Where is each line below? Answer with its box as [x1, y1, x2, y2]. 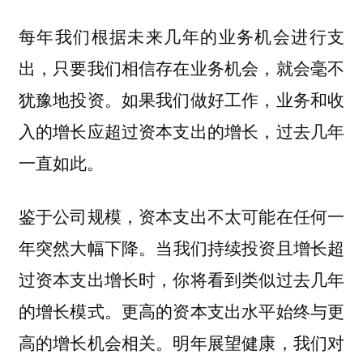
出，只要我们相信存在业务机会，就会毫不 [18, 54, 345, 79]
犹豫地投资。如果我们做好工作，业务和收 [18, 86, 345, 111]
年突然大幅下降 [18, 236, 139, 260]
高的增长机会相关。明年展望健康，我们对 [18, 330, 345, 355]
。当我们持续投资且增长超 [139, 235, 345, 260]
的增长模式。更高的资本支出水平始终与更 [18, 298, 345, 323]
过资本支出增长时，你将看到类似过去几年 [18, 267, 345, 292]
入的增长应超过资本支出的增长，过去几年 [18, 117, 345, 143]
